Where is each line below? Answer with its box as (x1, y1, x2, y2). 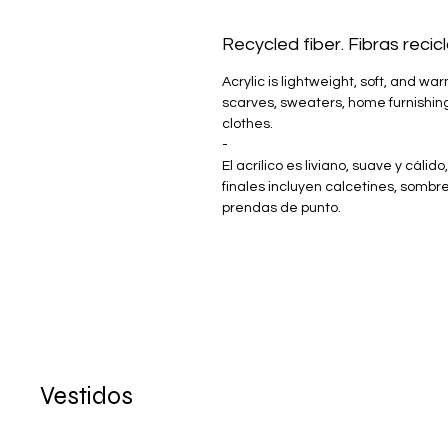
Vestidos (40, 381, 133, 412)
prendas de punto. (222, 201, 341, 216)
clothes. (222, 117, 273, 132)
